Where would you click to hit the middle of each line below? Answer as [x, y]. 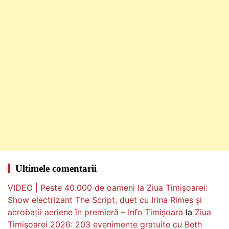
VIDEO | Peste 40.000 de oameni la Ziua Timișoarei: [108, 187]
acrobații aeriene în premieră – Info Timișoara [95, 212]
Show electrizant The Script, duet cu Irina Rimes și [105, 200]
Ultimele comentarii [56, 168]
